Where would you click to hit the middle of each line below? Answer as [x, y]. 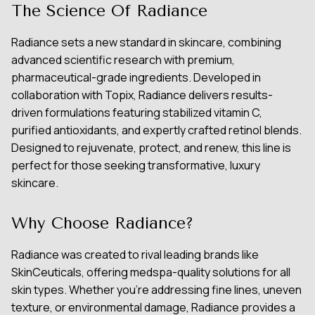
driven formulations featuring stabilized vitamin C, [137, 112]
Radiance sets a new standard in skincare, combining [146, 42]
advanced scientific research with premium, [123, 60]
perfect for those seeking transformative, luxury [136, 165]
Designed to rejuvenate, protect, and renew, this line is [151, 148]
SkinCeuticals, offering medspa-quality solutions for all [151, 272]
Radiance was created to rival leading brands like [135, 254]
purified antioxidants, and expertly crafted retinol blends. [156, 130]
